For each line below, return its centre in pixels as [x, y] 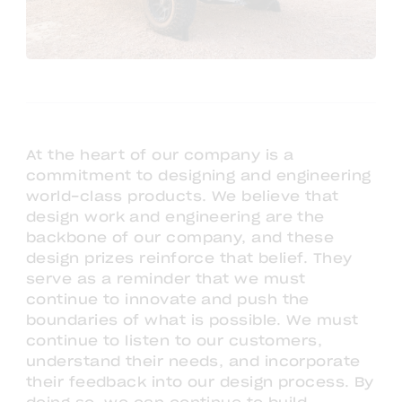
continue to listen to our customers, [175, 341]
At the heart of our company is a [160, 155]
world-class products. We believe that [183, 197]
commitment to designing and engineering [199, 176]
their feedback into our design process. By [200, 382]
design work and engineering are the [175, 217]
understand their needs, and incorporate [193, 362]
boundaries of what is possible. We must [192, 320]
